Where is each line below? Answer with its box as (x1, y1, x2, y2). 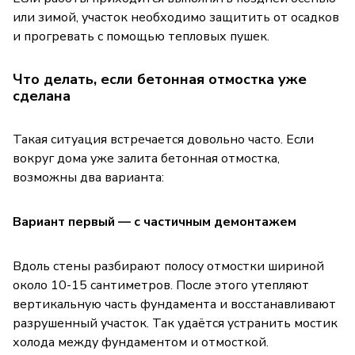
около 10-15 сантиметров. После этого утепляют (13, 276, 309, 294)
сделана (13, 86, 71, 105)
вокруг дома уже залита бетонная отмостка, (13, 149, 280, 167)
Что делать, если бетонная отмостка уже (13, 69, 307, 89)
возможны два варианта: (13, 168, 164, 186)
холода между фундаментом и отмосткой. (13, 333, 269, 351)
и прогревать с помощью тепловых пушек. (13, 27, 269, 45)
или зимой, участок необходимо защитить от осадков (13, 8, 339, 26)
